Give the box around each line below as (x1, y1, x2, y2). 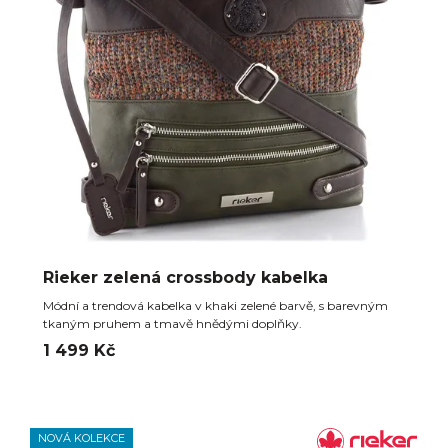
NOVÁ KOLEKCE (38, 431, 125, 445)
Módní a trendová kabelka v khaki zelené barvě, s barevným (43, 298, 388, 313)
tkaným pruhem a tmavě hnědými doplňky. (43, 316, 302, 331)
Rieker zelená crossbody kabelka (43, 268, 328, 287)
